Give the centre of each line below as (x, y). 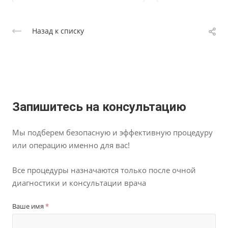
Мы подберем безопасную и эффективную (92, 132)
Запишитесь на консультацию (99, 107)
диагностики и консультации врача (79, 182)
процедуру (192, 132)
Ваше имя (29, 206)
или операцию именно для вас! (71, 145)
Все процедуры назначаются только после (91, 170)
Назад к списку (58, 31)
